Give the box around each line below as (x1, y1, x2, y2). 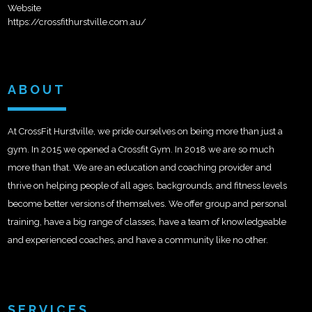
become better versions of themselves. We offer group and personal (8, 198, 287, 209)
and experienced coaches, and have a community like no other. (8, 234, 268, 245)
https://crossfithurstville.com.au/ (8, 16, 146, 27)
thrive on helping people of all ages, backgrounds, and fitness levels (8, 180, 287, 191)
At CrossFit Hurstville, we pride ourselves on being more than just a (8, 125, 283, 136)
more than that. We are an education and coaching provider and (8, 162, 272, 173)
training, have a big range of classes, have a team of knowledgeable (8, 216, 286, 227)
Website (8, 2, 41, 13)
